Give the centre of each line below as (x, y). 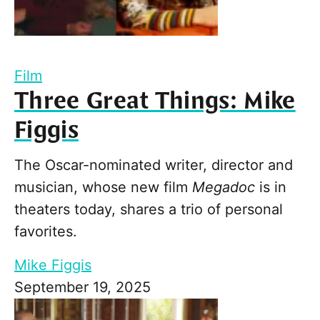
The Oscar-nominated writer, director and (154, 165)
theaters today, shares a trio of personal (149, 210)
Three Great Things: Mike (155, 102)
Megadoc (224, 187)
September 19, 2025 (82, 287)
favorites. (46, 232)
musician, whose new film (103, 187)
